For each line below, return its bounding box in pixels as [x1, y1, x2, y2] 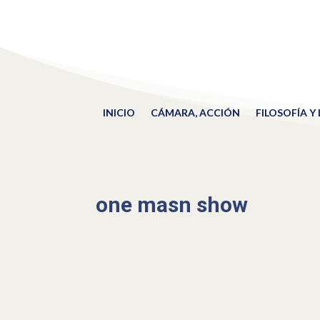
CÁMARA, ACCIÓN [150, 106, 240, 119]
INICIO [102, 106, 135, 119]
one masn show [96, 191, 249, 217]
